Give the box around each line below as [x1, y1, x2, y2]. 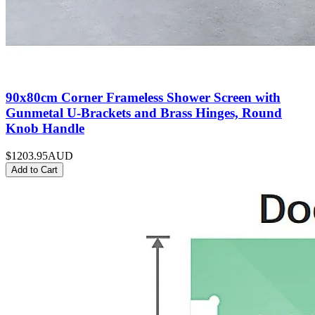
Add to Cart [11, 164, 58, 175]
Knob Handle [6, 120, 84, 136]
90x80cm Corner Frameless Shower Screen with [6, 89, 281, 105]
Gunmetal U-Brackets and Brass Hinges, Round [6, 105, 282, 120]
